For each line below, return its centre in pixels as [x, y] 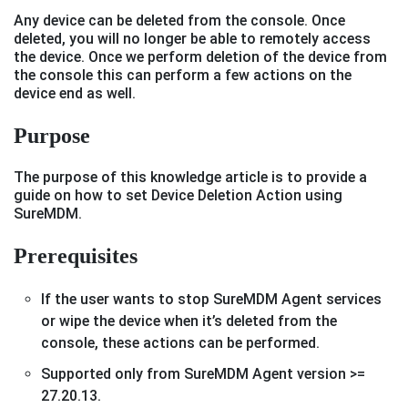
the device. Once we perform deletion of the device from [200, 57]
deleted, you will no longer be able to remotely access [192, 39]
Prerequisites [76, 256]
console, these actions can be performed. [180, 343]
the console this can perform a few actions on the [183, 76]
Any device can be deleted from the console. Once [179, 21]
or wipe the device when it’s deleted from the [189, 321]
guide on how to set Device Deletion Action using [178, 196]
